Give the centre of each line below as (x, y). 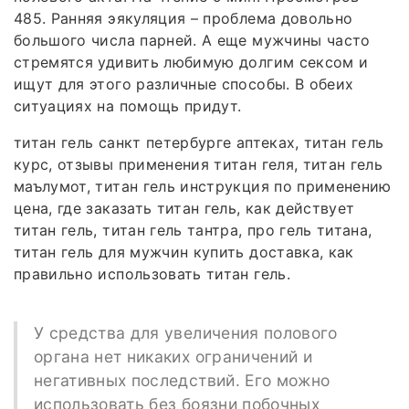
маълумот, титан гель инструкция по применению (203, 186)
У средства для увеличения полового (185, 332)
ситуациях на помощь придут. (128, 105)
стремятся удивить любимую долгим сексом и (191, 62)
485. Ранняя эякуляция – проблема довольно (184, 18)
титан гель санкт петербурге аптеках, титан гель (199, 142)
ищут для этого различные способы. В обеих (184, 84)
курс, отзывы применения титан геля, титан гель (199, 164)
